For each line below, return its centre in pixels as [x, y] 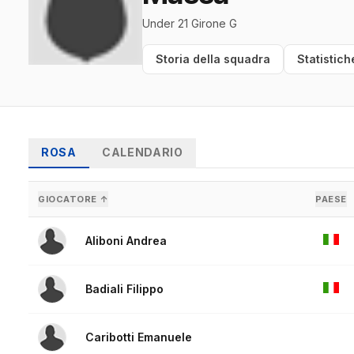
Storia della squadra [213, 59]
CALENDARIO [142, 153]
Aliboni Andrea [126, 241]
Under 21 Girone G [190, 24]
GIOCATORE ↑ [73, 200]
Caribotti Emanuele [139, 337]
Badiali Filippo [124, 289]
